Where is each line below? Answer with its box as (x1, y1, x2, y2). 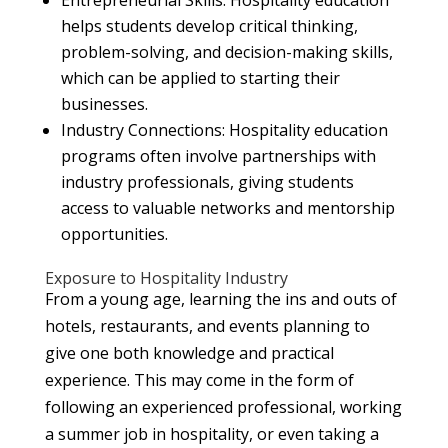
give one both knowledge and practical (44, 341, 334, 364)
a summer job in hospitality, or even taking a (44, 422, 379, 445)
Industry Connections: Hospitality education (60, 118, 388, 141)
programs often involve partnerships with (60, 144, 376, 167)
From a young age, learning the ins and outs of (44, 287, 397, 310)
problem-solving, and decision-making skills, (60, 40, 393, 63)
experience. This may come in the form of (44, 368, 354, 391)
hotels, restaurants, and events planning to (44, 314, 370, 337)
